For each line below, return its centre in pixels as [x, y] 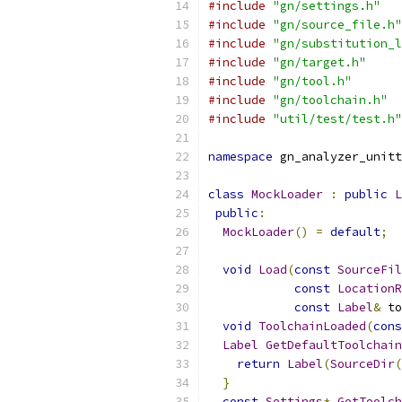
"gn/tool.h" [312, 81]
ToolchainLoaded [312, 326]
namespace [240, 157]
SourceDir [363, 364]
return [258, 364]
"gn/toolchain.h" [330, 100]
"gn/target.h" [319, 62]
